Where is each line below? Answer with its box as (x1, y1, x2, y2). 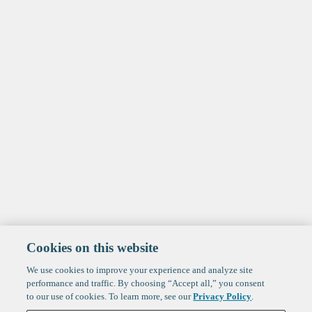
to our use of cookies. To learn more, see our (26, 291, 194, 302)
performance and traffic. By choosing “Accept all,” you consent (26, 278, 265, 288)
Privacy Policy (193, 291, 252, 302)
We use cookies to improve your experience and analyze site (26, 265, 253, 275)
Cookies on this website (26, 240, 159, 255)
